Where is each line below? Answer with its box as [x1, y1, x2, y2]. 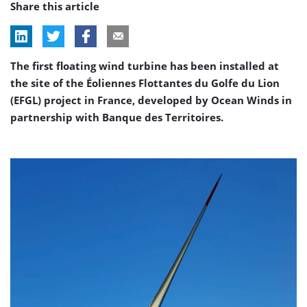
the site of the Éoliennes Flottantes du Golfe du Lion [10, 76, 280, 90]
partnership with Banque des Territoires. [10, 110, 223, 124]
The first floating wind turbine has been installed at [10, 59, 279, 73]
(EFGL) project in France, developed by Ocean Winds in [10, 93, 292, 107]
